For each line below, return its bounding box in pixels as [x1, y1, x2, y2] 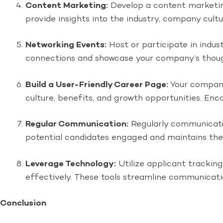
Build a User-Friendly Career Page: [25, 79, 168, 91]
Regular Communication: [25, 118, 128, 130]
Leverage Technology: [25, 158, 116, 170]
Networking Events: [25, 39, 107, 51]
